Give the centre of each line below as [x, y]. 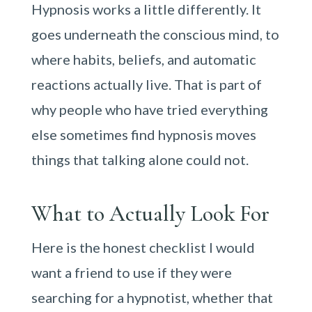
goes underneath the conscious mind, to [155, 34]
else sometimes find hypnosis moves [143, 134]
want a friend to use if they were [131, 272]
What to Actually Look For [150, 213]
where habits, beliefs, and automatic [143, 59]
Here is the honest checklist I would [143, 247]
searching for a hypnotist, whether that [152, 297]
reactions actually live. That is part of [146, 84]
